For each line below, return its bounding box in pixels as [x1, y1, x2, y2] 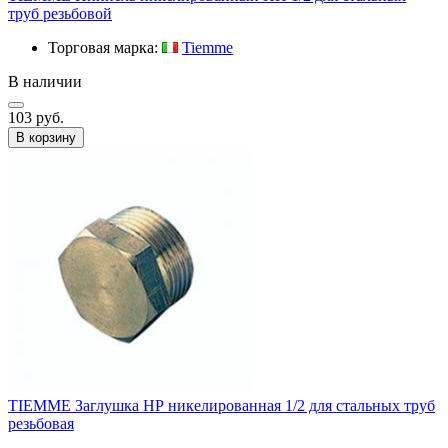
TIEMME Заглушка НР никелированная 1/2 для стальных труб [8, 396, 435, 414]
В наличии [8, 72, 82, 90]
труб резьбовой [8, 4, 112, 22]
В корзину [16, 129, 76, 145]
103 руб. [8, 108, 64, 126]
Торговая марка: [48, 38, 162, 56]
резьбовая [8, 414, 74, 432]
